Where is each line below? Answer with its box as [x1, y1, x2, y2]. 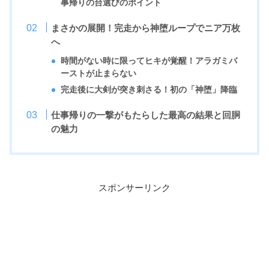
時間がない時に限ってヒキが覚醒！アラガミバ [61, 56, 238, 66]
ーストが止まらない [61, 69, 137, 79]
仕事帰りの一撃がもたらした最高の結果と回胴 [51, 110, 241, 121]
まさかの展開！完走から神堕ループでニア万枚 [51, 23, 241, 34]
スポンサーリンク [98, 183, 171, 193]
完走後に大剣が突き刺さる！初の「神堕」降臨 [61, 85, 238, 95]
